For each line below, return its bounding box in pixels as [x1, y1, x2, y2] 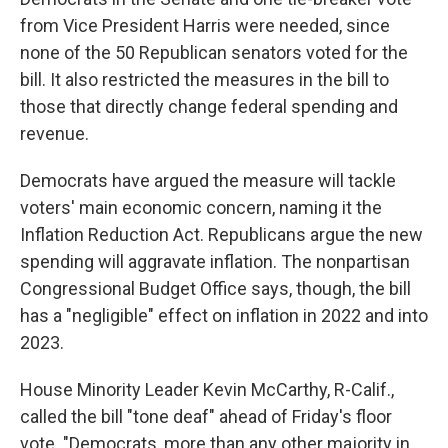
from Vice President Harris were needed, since [20, 15, 390, 37]
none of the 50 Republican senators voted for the [20, 42, 408, 64]
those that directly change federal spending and [20, 96, 398, 118]
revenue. [20, 123, 89, 145]
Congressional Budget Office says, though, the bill [20, 278, 411, 300]
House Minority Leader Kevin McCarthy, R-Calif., [20, 379, 394, 401]
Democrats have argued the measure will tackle [20, 170, 396, 192]
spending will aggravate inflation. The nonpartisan [20, 251, 410, 273]
